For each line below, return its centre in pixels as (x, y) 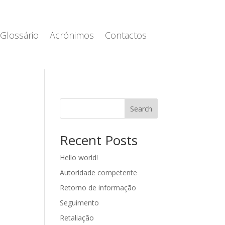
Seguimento (80, 202)
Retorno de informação (98, 187)
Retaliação (77, 217)
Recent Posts (99, 140)
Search (141, 108)
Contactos (126, 35)
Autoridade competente (99, 172)
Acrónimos (72, 35)
